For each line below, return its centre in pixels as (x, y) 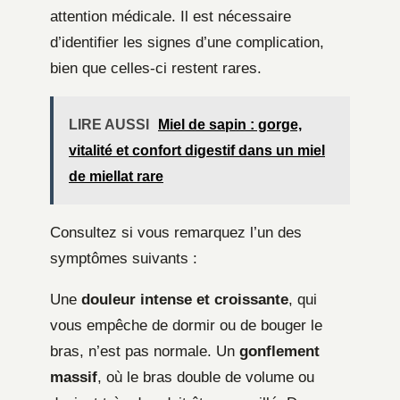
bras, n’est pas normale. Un (145, 351)
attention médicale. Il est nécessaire (171, 16)
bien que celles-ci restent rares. (156, 68)
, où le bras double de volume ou (206, 377)
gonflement (279, 351)
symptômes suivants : (124, 258)
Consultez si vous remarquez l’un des (176, 232)
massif (74, 377)
